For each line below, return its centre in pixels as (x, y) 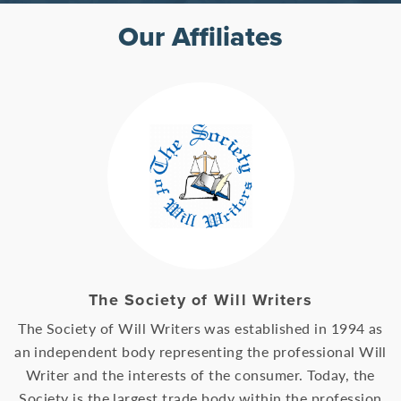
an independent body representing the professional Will (200, 352)
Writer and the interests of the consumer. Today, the (200, 375)
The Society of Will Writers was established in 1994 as (200, 328)
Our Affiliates (200, 38)
